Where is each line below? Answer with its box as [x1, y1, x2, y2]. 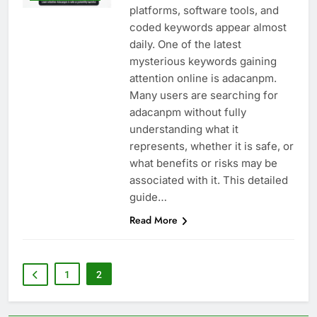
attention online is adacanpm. [129, 71, 277, 85]
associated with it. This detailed [129, 173, 288, 187]
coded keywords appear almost [129, 20, 287, 34]
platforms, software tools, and [129, 3, 279, 17]
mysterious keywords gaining [129, 54, 277, 68]
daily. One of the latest [129, 37, 241, 51]
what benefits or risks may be [129, 156, 277, 170]
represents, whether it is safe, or [129, 139, 294, 153]
